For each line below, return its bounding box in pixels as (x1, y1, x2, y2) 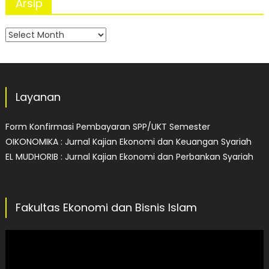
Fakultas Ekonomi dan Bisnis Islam (15, 199, 197, 215)
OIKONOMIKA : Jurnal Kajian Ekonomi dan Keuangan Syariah (5, 135, 252, 148)
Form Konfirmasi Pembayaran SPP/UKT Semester (5, 120, 210, 133)
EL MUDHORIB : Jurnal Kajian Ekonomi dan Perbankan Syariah (5, 150, 253, 163)
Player (4, 245, 30, 258)
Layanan (15, 89, 61, 104)
